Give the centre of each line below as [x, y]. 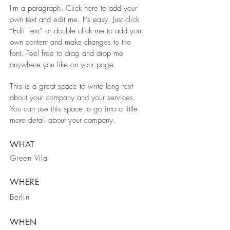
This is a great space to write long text [71, 86]
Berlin [20, 197]
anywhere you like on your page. [64, 65]
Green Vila [29, 158]
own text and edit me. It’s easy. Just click [74, 20]
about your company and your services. [73, 98]
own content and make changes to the [70, 42]
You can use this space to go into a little [74, 109]
